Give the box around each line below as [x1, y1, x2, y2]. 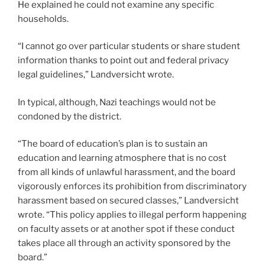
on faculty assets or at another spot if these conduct [18, 224, 235, 235]
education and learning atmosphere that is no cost [18, 153, 227, 164]
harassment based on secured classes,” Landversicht [18, 195, 239, 206]
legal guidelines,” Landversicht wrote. [18, 69, 174, 80]
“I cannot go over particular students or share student [18, 41, 240, 52]
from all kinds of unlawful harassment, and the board [18, 167, 235, 178]
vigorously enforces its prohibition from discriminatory [18, 181, 247, 192]
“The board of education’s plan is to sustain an [18, 138, 208, 150]
